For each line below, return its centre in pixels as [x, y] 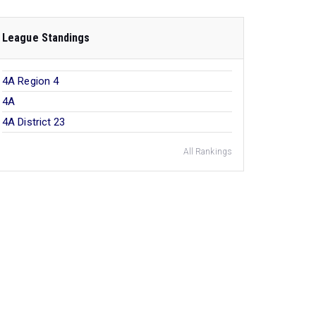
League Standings [46, 38]
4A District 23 [34, 122]
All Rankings [207, 152]
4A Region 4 [31, 81]
